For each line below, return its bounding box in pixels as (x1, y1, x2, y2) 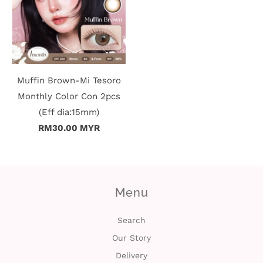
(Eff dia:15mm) (39, 106, 100, 117)
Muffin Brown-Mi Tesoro (17, 75, 122, 86)
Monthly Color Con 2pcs (18, 90, 121, 102)
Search (117, 215, 146, 225)
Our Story (112, 233, 151, 243)
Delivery (116, 251, 147, 261)
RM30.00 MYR (38, 122, 100, 133)
